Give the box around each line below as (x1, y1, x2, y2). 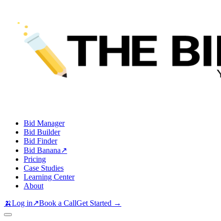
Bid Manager (24, 119, 65, 127)
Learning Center (24, 173, 74, 181)
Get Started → (76, 199, 121, 207)
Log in (12, 199, 33, 207)
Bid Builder (24, 128, 60, 136)
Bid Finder (24, 137, 57, 145)
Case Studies (24, 164, 64, 172)
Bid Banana (24, 146, 61, 154)
